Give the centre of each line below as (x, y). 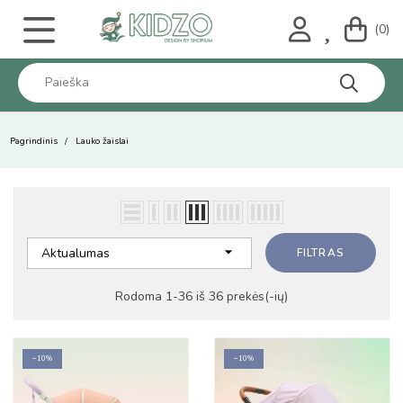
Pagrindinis (33, 141)
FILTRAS (320, 253)
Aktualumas (76, 253)
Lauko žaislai (102, 141)
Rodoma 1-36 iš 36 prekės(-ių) (201, 296)
